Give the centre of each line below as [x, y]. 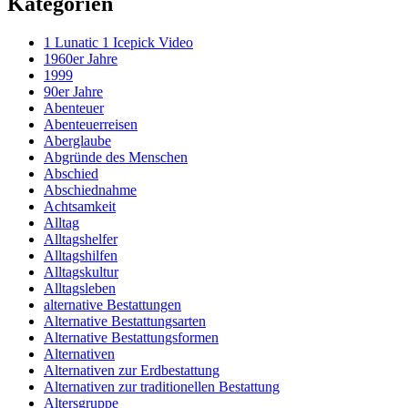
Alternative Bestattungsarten [125, 321]
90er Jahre [73, 92]
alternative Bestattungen [112, 305]
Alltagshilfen [81, 256]
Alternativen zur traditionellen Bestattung [162, 387]
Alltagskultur [81, 272]
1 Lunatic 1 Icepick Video [118, 43]
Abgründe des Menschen [116, 158]
